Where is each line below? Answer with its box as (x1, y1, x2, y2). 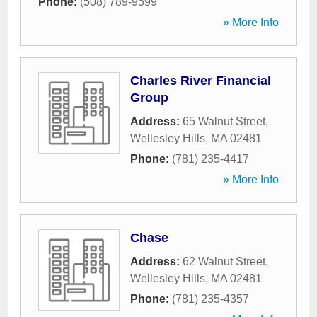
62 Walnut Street (183, 255, 265, 267)
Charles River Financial (130, 74, 271, 88)
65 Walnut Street (183, 115, 265, 127)
